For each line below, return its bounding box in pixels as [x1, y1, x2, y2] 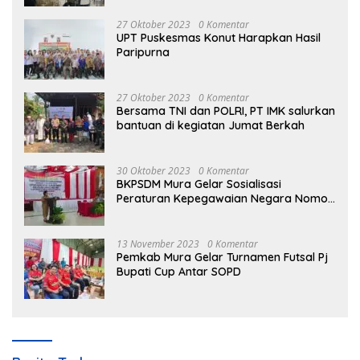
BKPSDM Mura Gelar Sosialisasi [117, 176, 281, 191]
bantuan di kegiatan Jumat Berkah [117, 117, 305, 133]
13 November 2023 [117, 236, 199, 251]
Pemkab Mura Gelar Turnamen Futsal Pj [117, 249, 328, 264]
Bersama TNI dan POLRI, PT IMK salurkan [117, 103, 335, 118]
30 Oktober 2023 [117, 163, 190, 178]
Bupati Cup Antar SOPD [117, 264, 241, 279]
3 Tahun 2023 [117, 205, 189, 220]
